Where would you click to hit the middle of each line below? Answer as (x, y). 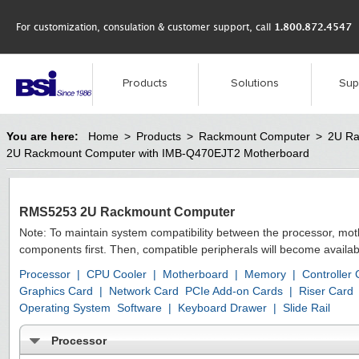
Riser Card (326, 291)
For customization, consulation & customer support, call (145, 27)
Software (139, 308)
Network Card (144, 291)
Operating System (65, 308)
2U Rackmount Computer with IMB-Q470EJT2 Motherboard (158, 153)
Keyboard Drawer (222, 308)
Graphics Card (56, 291)
